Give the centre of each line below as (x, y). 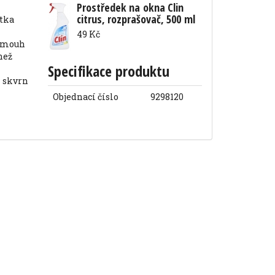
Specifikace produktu (109, 71)
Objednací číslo (86, 97)
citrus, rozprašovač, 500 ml (136, 19)
